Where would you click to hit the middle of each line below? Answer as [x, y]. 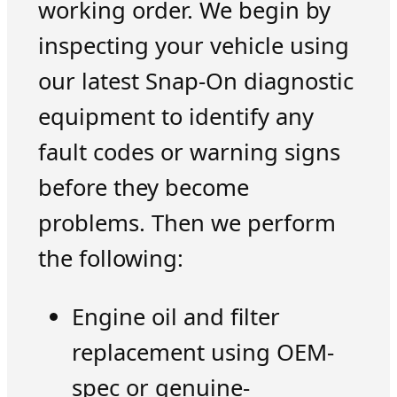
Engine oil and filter [175, 316]
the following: [110, 259]
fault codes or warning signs [189, 152]
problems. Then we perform [187, 223]
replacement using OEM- [202, 352]
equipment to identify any [175, 117]
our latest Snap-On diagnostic [195, 82]
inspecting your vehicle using [193, 46]
